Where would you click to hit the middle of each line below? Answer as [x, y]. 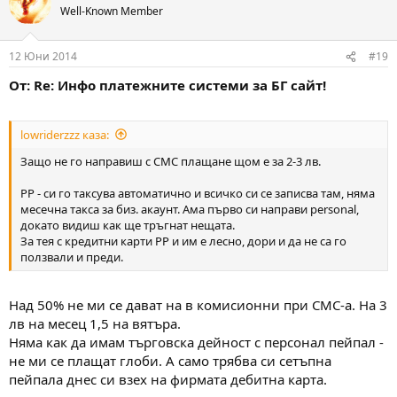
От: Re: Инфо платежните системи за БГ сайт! [167, 86]
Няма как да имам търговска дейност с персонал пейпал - [196, 343]
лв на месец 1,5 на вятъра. [95, 324]
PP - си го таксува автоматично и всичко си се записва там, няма [198, 193]
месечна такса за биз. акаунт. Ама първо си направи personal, [190, 209]
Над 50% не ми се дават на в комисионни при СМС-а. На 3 [198, 305]
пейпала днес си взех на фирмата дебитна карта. [168, 380]
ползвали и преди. [72, 257]
